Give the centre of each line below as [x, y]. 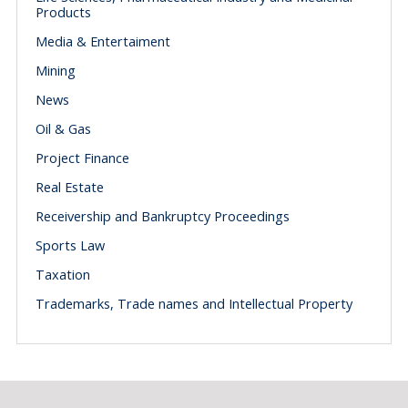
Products [63, 12]
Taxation [62, 274]
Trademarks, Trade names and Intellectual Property [194, 303]
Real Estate [69, 187]
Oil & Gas [63, 128]
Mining [55, 70]
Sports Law [70, 245]
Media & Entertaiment [102, 41]
